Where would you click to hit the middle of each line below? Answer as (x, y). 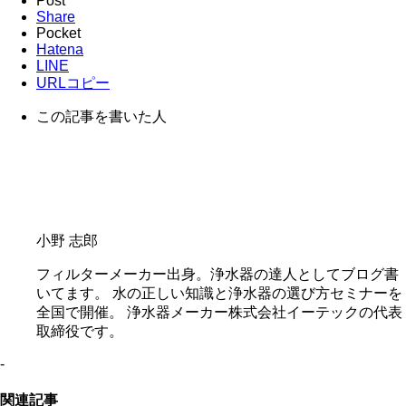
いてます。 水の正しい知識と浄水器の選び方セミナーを (219, 293)
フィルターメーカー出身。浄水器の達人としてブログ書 (217, 274)
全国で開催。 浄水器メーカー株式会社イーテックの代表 (219, 312)
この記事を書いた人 (101, 116)
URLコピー (73, 82)
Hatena (60, 49)
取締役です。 (80, 331)
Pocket (58, 33)
